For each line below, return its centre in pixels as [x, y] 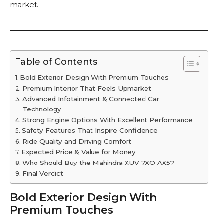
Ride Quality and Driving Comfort [77, 141]
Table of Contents [56, 62]
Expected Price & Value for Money [78, 152]
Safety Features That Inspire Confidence [90, 131]
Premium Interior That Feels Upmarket [87, 88]
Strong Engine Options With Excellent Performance [107, 120]
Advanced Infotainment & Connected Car [91, 99]
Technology [42, 109]
